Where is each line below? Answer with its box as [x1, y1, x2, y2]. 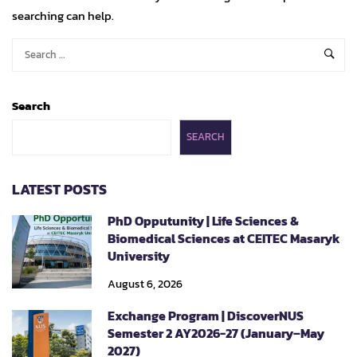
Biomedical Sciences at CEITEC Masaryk [108, 228, 340, 248]
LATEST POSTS [12, 178, 107, 200]
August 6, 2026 [108, 275, 182, 292]
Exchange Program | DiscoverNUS [108, 305, 304, 325]
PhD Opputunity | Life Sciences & [108, 210, 299, 230]
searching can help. [12, 6, 114, 25]
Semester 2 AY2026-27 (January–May [108, 323, 324, 343]
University [108, 245, 170, 265]
